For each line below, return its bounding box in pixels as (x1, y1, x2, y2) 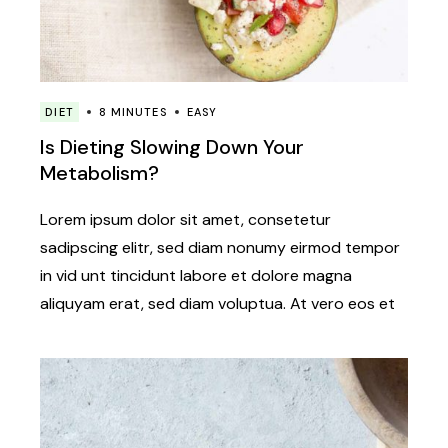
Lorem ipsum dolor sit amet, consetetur (40, 209, 332, 231)
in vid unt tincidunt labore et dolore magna (40, 265, 353, 287)
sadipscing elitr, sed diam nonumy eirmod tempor (40, 237, 401, 259)
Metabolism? (40, 160, 160, 187)
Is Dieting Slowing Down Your (40, 134, 305, 161)
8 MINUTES (98, 105, 167, 120)
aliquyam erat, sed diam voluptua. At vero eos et (40, 293, 396, 315)
